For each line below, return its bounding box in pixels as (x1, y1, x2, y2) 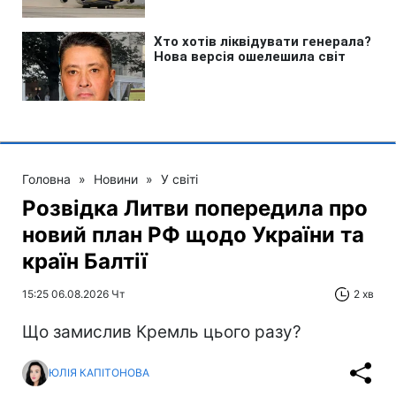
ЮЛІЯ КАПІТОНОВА (49, 366, 149, 380)
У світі (161, 171, 198, 187)
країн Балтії (22, 247, 148, 274)
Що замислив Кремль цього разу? (22, 321, 301, 342)
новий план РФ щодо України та (22, 221, 364, 247)
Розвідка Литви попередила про (22, 194, 368, 221)
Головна (22, 171, 71, 187)
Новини (94, 171, 138, 187)
